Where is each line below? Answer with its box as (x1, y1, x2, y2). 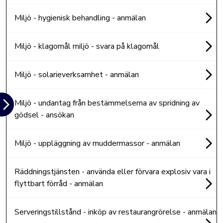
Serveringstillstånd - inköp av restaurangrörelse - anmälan (14, 207, 217, 218)
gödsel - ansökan (14, 110, 74, 120)
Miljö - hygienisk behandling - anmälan (14, 12, 146, 23)
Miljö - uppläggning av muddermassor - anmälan (14, 138, 180, 149)
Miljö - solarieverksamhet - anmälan (14, 69, 139, 80)
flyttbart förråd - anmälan (14, 178, 103, 189)
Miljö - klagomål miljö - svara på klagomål (14, 41, 159, 52)
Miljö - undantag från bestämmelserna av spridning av (14, 98, 200, 109)
